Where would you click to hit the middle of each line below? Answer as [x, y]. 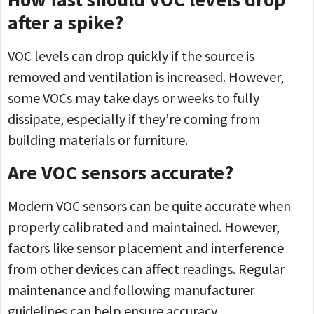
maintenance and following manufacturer [131, 289]
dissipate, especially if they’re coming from [134, 119]
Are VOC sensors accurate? [121, 172]
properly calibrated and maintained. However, [144, 226]
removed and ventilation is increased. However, [146, 77]
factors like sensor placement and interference [146, 247]
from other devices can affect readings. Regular [146, 268]
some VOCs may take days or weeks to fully [134, 98]
